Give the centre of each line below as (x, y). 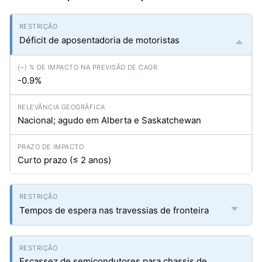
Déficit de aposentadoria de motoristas (99, 40)
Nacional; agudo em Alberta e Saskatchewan (109, 120)
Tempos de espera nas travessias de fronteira (114, 210)
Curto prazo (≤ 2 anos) (64, 160)
